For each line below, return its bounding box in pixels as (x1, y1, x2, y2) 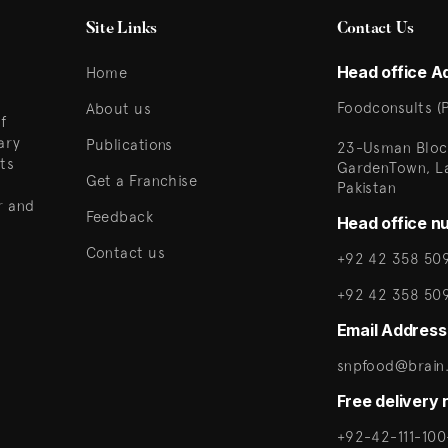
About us (85, 100, 152, 117)
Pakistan (336, 179, 397, 196)
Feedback (85, 208, 154, 225)
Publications (85, 136, 173, 153)
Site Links (85, 21, 158, 37)
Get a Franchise (85, 172, 198, 189)
